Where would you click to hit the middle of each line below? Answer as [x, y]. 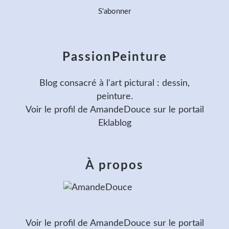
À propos [114, 165]
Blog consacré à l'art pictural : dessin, [114, 83]
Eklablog [114, 123]
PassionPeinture [114, 57]
